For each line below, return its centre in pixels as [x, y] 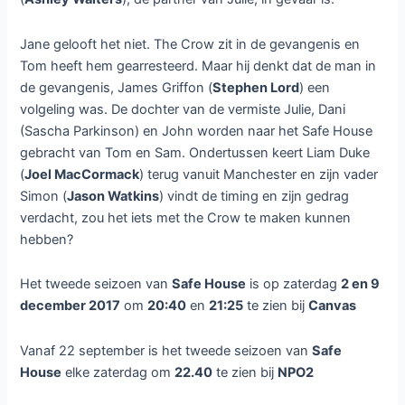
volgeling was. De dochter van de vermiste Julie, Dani [183, 109]
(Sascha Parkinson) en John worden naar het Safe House [197, 131]
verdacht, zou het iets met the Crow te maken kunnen [186, 217]
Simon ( [44, 196]
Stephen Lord [256, 87]
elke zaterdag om [118, 372]
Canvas [333, 306]
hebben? [47, 239]
